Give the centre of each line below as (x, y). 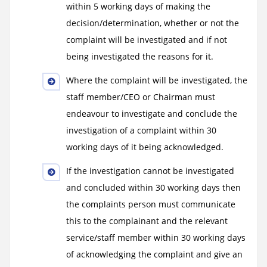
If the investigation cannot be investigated (150, 171)
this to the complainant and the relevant (147, 221)
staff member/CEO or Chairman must (141, 97)
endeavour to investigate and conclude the (152, 114)
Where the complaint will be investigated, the (157, 80)
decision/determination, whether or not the (153, 23)
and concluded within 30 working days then (153, 187)
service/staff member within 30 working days (156, 237)
